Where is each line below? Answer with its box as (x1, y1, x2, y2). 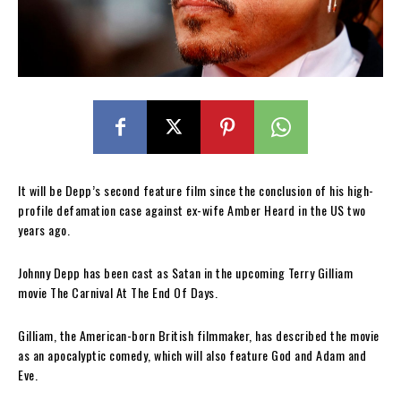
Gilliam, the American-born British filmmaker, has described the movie (18, 325, 380, 345)
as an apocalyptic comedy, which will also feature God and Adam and (18, 345, 366, 364)
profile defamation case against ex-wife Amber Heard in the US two (18, 200, 366, 219)
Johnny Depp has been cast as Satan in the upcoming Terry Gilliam (18, 262, 353, 282)
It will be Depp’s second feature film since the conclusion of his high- (18, 180, 374, 200)
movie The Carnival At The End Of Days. (18, 282, 218, 302)
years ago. (18, 219, 70, 239)
